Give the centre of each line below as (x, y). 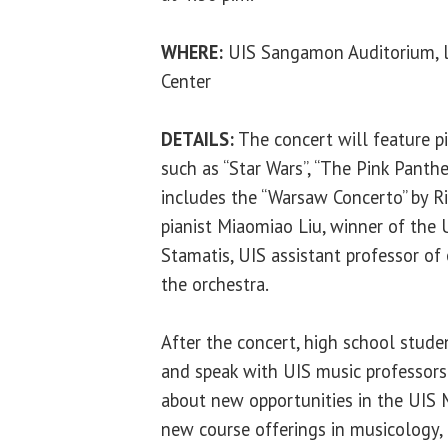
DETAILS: (197, 138)
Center (186, 80)
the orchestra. (215, 283)
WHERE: (192, 51)
